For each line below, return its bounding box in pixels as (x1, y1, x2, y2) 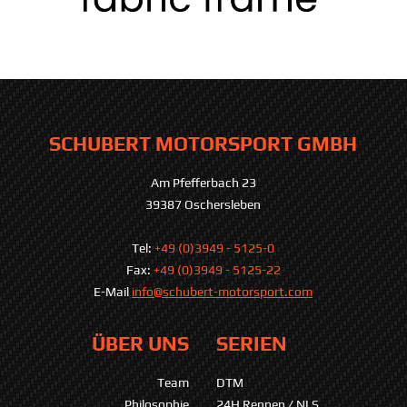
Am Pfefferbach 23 (150, 174, 256, 190)
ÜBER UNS (92, 331, 189, 355)
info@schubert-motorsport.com (132, 283, 313, 299)
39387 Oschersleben (145, 196, 261, 212)
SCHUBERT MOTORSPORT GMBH (49, 131, 357, 155)
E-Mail (94, 283, 132, 299)
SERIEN (216, 331, 287, 355)
